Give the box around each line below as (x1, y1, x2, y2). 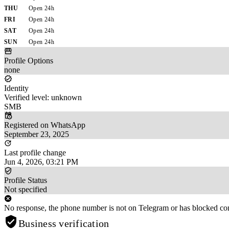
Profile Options (4, 56, 53, 65)
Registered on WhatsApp (4, 120, 85, 129)
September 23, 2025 (4, 129, 69, 139)
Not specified (4, 185, 47, 194)
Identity (4, 83, 29, 93)
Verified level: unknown (4, 93, 82, 102)
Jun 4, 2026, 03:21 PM (4, 157, 78, 166)
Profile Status (4, 175, 47, 185)
